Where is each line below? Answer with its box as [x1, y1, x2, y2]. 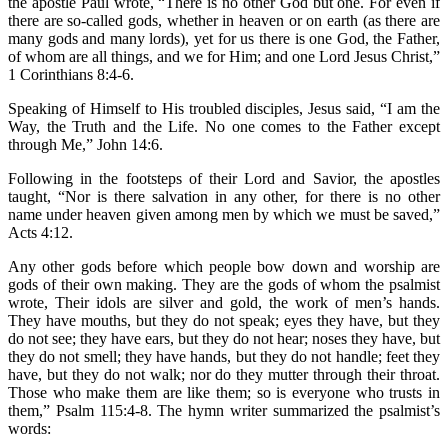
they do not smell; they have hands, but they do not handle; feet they [8, 347, 440, 365]
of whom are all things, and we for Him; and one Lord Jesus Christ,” [8, 47, 440, 65]
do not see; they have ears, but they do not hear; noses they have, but [8, 329, 440, 347]
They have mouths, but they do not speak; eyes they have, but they [8, 311, 440, 329]
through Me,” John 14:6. [8, 135, 163, 153]
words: [8, 419, 51, 437]
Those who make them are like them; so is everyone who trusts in [8, 383, 440, 401]
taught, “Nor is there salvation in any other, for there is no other [8, 187, 440, 205]
